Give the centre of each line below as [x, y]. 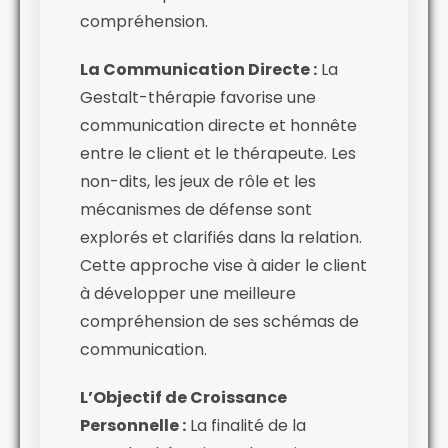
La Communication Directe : [198, 69]
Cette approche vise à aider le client [223, 265]
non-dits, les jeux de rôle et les [198, 181]
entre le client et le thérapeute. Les [218, 153]
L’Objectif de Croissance [183, 397]
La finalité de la [246, 425]
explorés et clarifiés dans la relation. [221, 237]
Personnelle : [133, 425]
